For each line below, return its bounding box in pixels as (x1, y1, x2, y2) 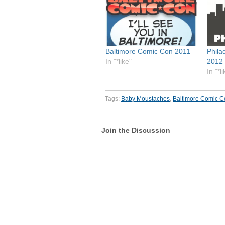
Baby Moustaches (121, 95, 170, 103)
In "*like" (105, 57, 132, 66)
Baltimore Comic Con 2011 (105, 47, 190, 56)
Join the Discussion (101, 126, 170, 135)
